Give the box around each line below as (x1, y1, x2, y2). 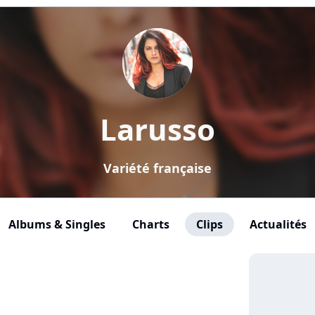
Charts (131, 217, 169, 232)
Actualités (249, 217, 307, 232)
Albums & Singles (8, 217, 105, 232)
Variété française (103, 160, 212, 176)
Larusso (100, 109, 215, 149)
